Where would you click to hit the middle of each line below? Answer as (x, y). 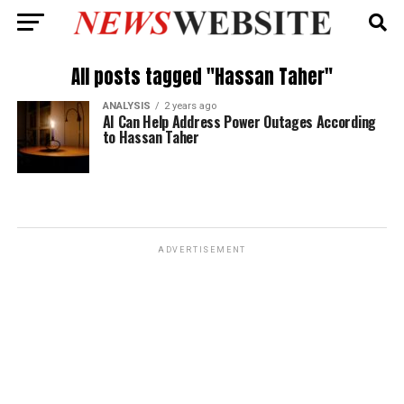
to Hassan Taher (151, 137)
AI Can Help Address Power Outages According (239, 122)
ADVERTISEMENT (202, 250)
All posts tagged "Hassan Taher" (202, 77)
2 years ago (190, 106)
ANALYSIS (126, 106)
